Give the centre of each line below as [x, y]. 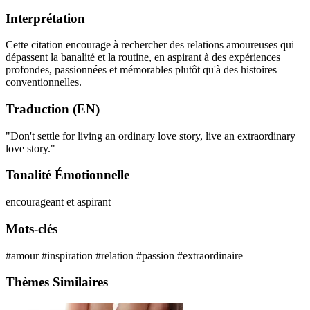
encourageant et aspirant [58, 202]
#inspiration [69, 255]
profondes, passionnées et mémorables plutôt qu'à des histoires [141, 70]
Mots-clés [31, 228]
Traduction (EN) [53, 109]
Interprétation [45, 18]
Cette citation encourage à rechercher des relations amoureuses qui [150, 45]
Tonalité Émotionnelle [67, 175]
